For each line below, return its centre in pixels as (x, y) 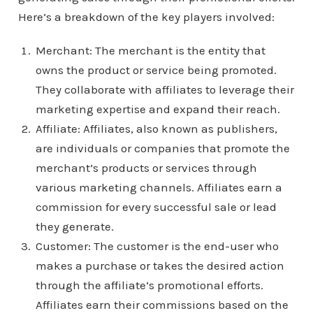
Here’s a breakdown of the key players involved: (146, 16)
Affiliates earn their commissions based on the (162, 304)
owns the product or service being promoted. (156, 70)
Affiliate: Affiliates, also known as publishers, (156, 128)
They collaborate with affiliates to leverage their (165, 89)
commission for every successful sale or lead (156, 206)
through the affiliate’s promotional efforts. (149, 285)
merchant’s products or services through (146, 167)
